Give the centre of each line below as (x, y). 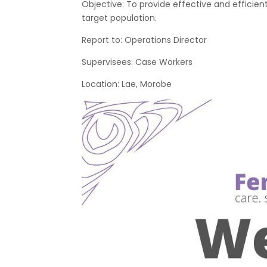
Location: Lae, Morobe (127, 84)
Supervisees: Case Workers (137, 62)
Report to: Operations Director (144, 40)
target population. (119, 18)
